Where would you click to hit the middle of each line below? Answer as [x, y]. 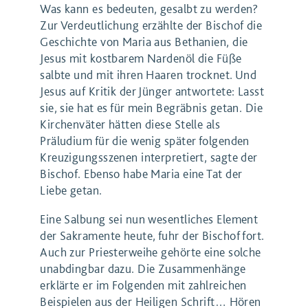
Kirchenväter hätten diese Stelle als [130, 124]
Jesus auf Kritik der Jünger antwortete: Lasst [152, 91]
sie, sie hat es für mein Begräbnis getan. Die [152, 108]
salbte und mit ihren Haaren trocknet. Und [148, 75]
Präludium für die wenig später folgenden [145, 141]
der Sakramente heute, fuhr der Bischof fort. [152, 236]
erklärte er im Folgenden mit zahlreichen [143, 285]
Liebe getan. [71, 190]
